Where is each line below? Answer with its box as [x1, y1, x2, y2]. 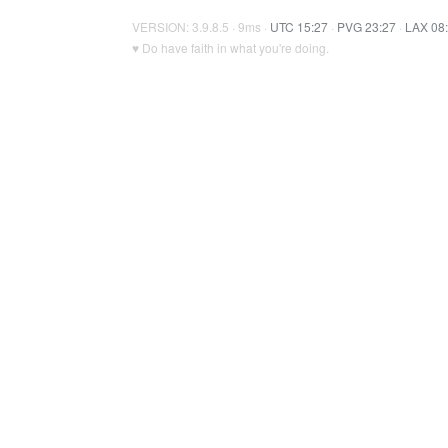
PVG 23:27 [337, 18, 396, 35]
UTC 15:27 [270, 18, 328, 35]
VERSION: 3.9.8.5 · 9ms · [132, 18, 270, 35]
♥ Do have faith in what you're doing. [132, 39, 329, 56]
